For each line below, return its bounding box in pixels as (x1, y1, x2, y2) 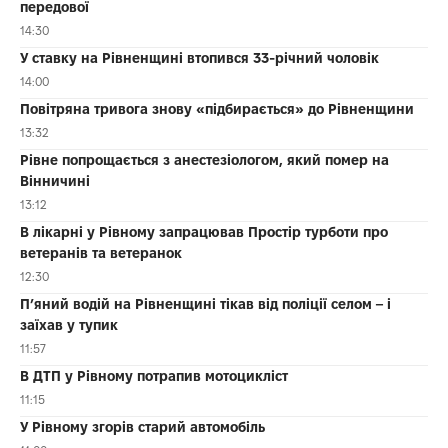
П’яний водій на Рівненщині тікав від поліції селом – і (20, 295, 391, 312)
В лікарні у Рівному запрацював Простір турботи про (20, 223, 388, 240)
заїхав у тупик (20, 316, 118, 333)
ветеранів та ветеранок (20, 244, 182, 261)
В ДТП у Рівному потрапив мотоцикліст (20, 367, 288, 384)
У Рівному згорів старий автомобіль (20, 418, 265, 435)
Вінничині (20, 172, 90, 189)
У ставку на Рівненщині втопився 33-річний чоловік (20, 49, 379, 66)
